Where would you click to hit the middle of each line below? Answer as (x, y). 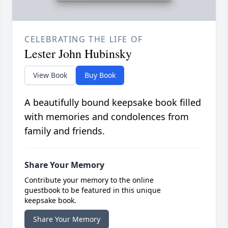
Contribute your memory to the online (89, 180)
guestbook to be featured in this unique (93, 190)
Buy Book (100, 75)
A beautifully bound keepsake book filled (113, 103)
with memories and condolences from (107, 117)
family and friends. (65, 131)
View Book (50, 75)
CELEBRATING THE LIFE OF (84, 39)
